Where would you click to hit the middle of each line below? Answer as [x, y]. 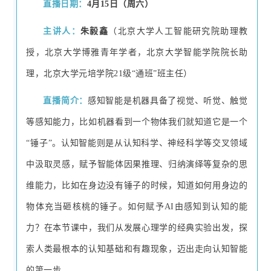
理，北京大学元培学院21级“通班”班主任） [109, 74]
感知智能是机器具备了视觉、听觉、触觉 [168, 101]
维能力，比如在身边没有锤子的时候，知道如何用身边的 [137, 186]
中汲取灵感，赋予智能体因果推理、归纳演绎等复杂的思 [137, 165]
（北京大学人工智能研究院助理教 [178, 31]
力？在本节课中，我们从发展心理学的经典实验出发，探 [137, 228]
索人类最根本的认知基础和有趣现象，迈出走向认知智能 [137, 249]
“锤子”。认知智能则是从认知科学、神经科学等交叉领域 [137, 143]
